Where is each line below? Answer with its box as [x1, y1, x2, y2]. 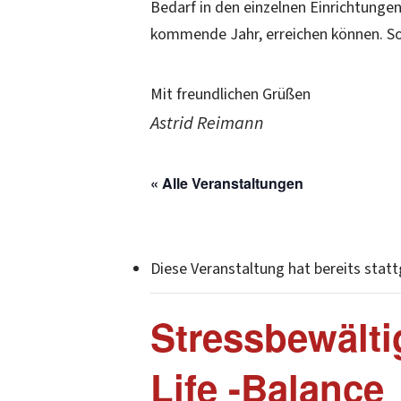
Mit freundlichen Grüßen [150, 83, 311, 106]
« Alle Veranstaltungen [150, 173, 303, 193]
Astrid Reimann [150, 111, 264, 133]
